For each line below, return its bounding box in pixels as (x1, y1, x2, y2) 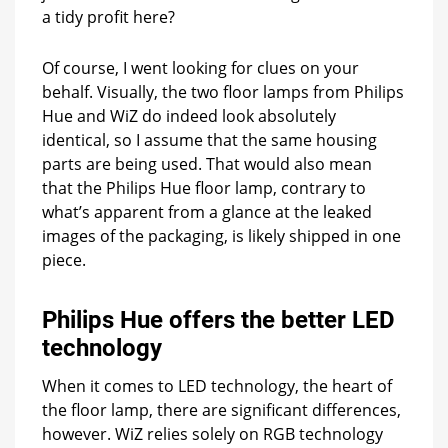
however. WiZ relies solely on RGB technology (42, 423, 383, 446)
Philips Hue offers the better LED (42, 306, 395, 335)
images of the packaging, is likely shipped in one (42, 225, 401, 248)
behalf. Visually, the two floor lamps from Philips (42, 81, 404, 104)
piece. (42, 249, 86, 272)
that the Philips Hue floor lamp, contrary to (42, 177, 366, 200)
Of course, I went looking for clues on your (42, 57, 359, 80)
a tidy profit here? (42, 6, 175, 29)
